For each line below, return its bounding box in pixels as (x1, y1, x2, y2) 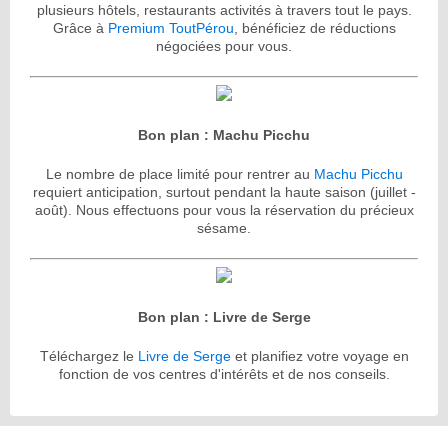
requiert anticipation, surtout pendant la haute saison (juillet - (32, 183, 416, 200)
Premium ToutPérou (107, 19, 234, 36)
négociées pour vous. (156, 37, 292, 54)
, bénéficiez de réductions (233, 19, 396, 36)
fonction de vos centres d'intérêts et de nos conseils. (58, 365, 390, 382)
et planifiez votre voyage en (230, 347, 409, 364)
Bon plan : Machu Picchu (138, 126, 310, 143)
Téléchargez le (39, 347, 138, 364)
